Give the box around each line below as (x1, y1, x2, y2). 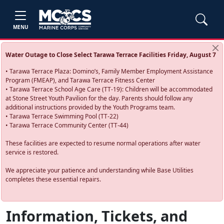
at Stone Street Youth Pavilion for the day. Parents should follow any (5, 94, 193, 102)
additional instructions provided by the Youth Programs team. (5, 103, 175, 111)
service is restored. (5, 148, 59, 156)
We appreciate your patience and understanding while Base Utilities (5, 166, 194, 174)
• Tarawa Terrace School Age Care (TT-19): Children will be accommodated (5, 85, 213, 93)
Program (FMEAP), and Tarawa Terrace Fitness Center (5, 76, 155, 84)
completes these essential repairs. (5, 175, 101, 183)
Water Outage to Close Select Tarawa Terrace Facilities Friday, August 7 (5, 50, 216, 59)
